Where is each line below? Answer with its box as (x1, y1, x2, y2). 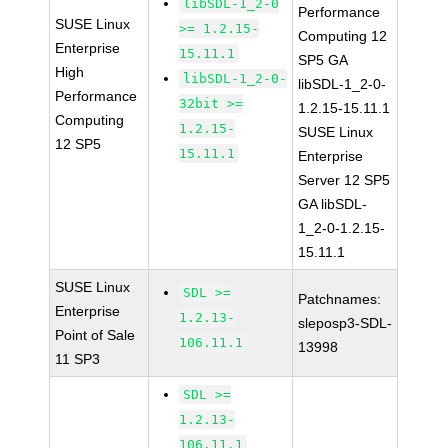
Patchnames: (298, 291, 382, 307)
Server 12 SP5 (298, 172, 391, 188)
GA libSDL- (298, 196, 368, 212)
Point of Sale (55, 327, 136, 343)
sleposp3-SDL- (298, 315, 393, 331)
